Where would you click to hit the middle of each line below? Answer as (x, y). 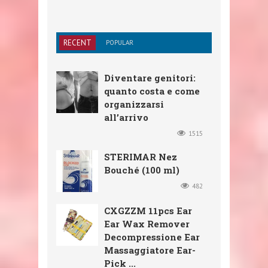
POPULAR (120, 42)
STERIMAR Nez (141, 156)
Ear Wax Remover (147, 223)
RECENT (77, 42)
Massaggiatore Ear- (150, 250)
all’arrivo (126, 117)
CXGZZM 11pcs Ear (148, 210)
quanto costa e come (152, 91)
